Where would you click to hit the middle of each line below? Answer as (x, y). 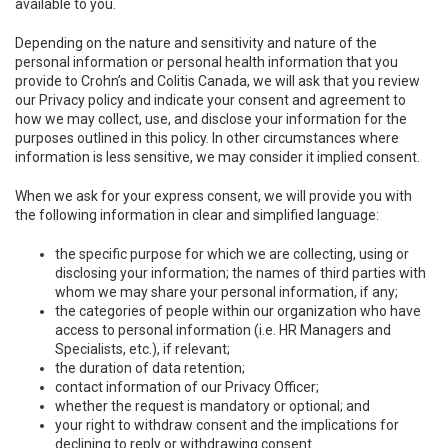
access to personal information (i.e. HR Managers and (223, 330)
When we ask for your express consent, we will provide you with (213, 196)
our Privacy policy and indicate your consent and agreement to (210, 100)
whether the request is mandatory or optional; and (212, 406)
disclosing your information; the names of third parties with (240, 273)
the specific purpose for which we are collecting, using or (232, 254)
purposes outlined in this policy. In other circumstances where (207, 138)
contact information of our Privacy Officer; (187, 387)
